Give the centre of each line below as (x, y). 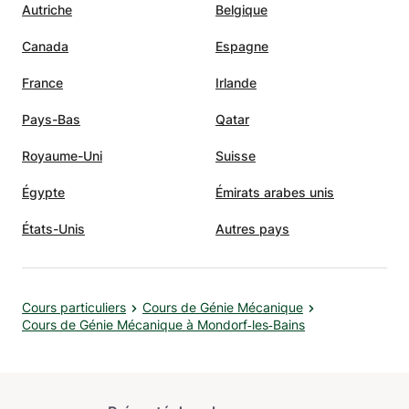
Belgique (241, 10)
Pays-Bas (51, 119)
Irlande (236, 83)
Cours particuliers (74, 307)
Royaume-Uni (62, 156)
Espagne (242, 46)
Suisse (236, 156)
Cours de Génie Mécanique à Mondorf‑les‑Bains (163, 325)
